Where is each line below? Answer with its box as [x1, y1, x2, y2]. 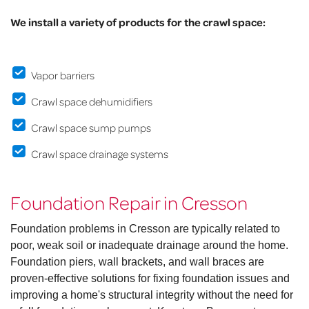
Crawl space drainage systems [31, 147, 168, 161]
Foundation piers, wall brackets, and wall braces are [10, 256, 264, 268]
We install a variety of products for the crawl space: [10, 15, 266, 30]
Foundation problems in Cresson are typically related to [10, 223, 280, 235]
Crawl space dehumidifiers [31, 94, 152, 109]
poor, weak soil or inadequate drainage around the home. [10, 239, 288, 252]
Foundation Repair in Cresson [10, 190, 248, 215]
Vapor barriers [31, 68, 94, 83]
